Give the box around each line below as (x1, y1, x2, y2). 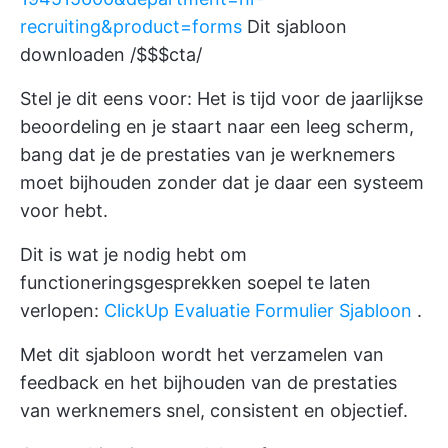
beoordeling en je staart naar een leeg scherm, (20, 116, 414, 137)
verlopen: (20, 300, 104, 321)
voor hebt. (20, 200, 108, 221)
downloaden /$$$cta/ (20, 44, 202, 65)
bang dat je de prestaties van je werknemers (20, 144, 395, 165)
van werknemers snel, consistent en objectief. (20, 400, 408, 421)
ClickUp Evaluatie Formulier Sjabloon (104, 300, 412, 321)
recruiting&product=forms (20, 16, 242, 37)
